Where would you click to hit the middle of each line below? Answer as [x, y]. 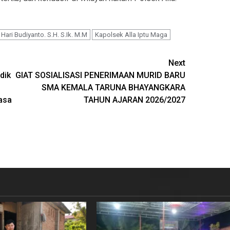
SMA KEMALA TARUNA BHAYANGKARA [114, 88]
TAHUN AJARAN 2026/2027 [135, 100]
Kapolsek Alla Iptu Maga [131, 35]
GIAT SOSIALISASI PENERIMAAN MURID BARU [101, 75]
